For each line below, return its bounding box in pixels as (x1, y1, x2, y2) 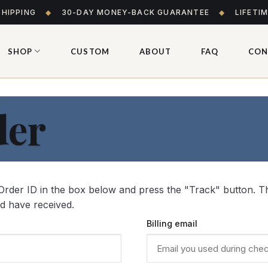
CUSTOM (71, 46, 109, 56)
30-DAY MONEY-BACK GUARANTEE (59, 8, 212, 17)
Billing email (147, 218, 197, 229)
